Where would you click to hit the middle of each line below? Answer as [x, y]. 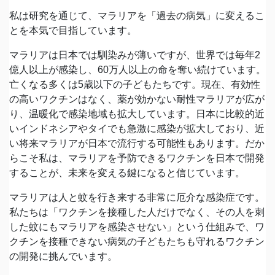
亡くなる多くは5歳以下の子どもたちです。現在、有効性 [135, 85]
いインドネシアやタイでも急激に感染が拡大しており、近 [137, 129]
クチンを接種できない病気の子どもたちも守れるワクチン [137, 242]
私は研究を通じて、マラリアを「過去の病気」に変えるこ [137, 16]
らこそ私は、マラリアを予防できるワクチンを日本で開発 [137, 158]
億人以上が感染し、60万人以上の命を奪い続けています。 [137, 70]
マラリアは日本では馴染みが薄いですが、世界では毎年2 [135, 55]
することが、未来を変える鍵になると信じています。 [127, 173]
